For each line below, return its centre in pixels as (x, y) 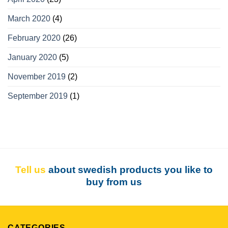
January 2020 (32, 58)
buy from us (114, 182)
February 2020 (34, 38)
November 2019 (37, 77)
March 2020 (29, 19)
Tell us (31, 170)
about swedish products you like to (129, 170)
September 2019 (38, 96)
